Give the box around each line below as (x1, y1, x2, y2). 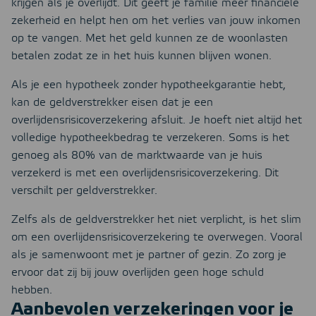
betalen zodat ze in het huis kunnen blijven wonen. (11, 49, 272, 63)
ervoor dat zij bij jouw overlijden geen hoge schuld (11, 266, 264, 280)
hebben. (11, 284, 52, 298)
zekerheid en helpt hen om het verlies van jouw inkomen (11, 14, 300, 28)
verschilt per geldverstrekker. (11, 184, 157, 198)
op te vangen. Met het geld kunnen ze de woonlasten (11, 32, 288, 46)
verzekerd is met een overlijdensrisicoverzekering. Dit (11, 166, 279, 181)
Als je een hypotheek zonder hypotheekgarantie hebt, (11, 78, 286, 92)
